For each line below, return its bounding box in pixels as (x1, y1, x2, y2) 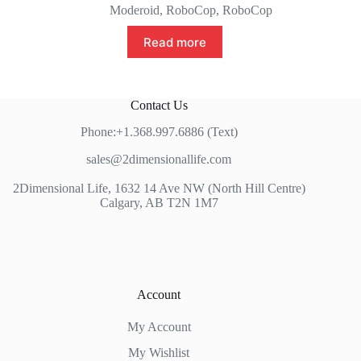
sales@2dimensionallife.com (86, 152, 232, 167)
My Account (127, 320, 191, 334)
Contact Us (130, 98, 188, 113)
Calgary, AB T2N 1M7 (99, 196, 218, 210)
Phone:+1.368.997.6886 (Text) (80, 125, 238, 139)
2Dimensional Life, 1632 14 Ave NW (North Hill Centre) (12, 181, 305, 196)
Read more (143, 34, 207, 50)
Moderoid (110, 3, 160, 18)
